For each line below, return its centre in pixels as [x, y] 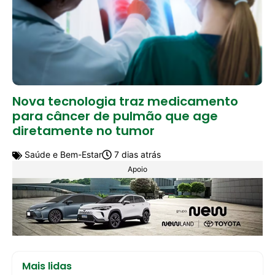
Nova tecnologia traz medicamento [125, 101]
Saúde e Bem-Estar [62, 154]
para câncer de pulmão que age [115, 116]
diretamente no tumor [83, 130]
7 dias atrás [136, 154]
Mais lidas [47, 266]
